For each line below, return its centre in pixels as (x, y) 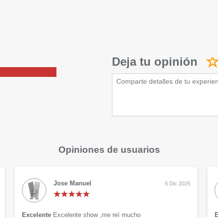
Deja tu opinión (155, 62)
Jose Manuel (73, 183)
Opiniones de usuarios (109, 150)
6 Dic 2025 (178, 184)
